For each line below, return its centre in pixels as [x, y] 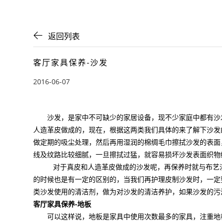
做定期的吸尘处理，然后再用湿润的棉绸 [96, 142]
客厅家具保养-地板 [62, 204]
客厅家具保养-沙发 [71, 63]
